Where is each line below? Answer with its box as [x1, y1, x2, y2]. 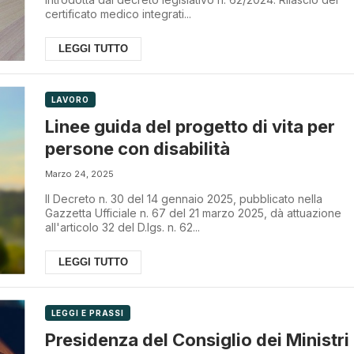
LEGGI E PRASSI [51, 307, 125, 318]
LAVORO [51, 95, 89, 105]
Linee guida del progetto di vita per [44, 115, 335, 137]
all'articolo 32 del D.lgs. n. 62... [44, 220, 200, 234]
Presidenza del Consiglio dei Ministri [44, 329, 349, 350]
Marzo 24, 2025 [44, 168, 114, 179]
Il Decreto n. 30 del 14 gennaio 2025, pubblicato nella [44, 191, 322, 205]
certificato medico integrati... [44, 7, 191, 21]
